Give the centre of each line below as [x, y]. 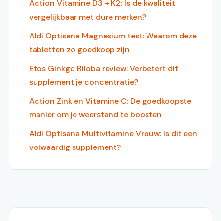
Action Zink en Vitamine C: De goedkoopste [110, 101]
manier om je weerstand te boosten [95, 115]
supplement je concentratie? [84, 82]
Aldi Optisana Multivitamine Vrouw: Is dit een [113, 134]
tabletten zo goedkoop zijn [79, 50]
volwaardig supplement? [75, 147]
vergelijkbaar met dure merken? [88, 17]
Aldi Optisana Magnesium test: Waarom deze [113, 36]
